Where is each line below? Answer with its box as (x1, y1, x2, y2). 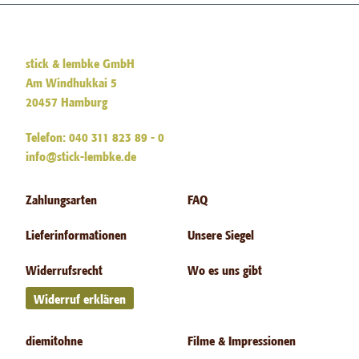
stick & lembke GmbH (26, 58, 135, 67)
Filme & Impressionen (188, 336, 296, 344)
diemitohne (26, 336, 83, 344)
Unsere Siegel (188, 230, 254, 238)
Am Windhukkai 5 (26, 78, 118, 86)
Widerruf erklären (34, 294, 127, 302)
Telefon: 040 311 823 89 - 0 (26, 132, 165, 140)
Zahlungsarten (26, 195, 98, 203)
